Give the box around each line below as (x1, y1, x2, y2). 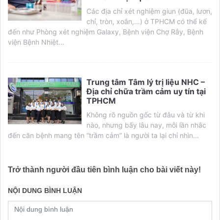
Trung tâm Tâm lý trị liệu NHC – (86, 77, 205, 87)
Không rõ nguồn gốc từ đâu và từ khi (86, 110, 205, 119)
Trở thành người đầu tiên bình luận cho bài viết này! (8, 165, 201, 174)
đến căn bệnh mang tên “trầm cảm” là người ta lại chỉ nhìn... (8, 131, 199, 139)
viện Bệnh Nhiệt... (8, 37, 64, 46)
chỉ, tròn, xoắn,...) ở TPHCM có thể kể (86, 17, 207, 26)
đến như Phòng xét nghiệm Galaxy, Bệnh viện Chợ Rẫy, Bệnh (8, 27, 203, 36)
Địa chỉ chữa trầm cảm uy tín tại (86, 86, 206, 96)
